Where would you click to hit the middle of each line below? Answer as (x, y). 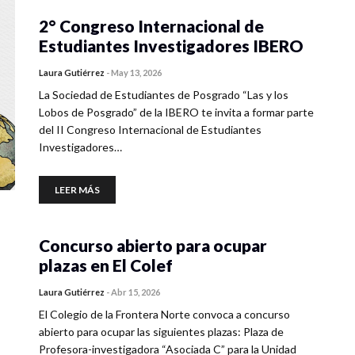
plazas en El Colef (106, 265)
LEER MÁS (77, 190)
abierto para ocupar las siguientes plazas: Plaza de (161, 332)
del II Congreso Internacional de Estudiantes (150, 130)
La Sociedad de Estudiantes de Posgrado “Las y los (164, 95)
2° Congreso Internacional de (151, 26)
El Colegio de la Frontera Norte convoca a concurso (164, 314)
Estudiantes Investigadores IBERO (171, 46)
